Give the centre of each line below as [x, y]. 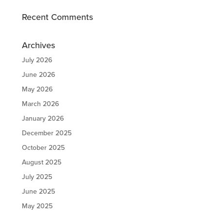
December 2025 [46, 133]
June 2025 [38, 192]
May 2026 [37, 90]
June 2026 [38, 75]
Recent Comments [57, 17]
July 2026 [37, 60]
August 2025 [41, 163]
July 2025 [37, 177]
